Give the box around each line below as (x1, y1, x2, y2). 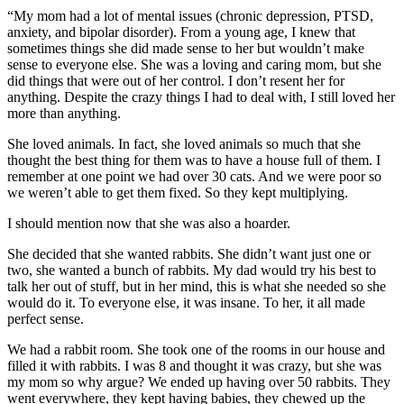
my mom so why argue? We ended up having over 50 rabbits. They (7, 373, 390, 390)
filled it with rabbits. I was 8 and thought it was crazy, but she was (7, 357, 381, 373)
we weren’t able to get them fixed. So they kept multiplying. (7, 184, 348, 200)
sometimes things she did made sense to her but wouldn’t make (7, 40, 364, 56)
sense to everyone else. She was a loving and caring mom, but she (7, 56, 381, 72)
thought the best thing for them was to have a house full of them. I (7, 151, 381, 168)
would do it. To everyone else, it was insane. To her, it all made (7, 294, 365, 310)
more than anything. (7, 105, 121, 121)
